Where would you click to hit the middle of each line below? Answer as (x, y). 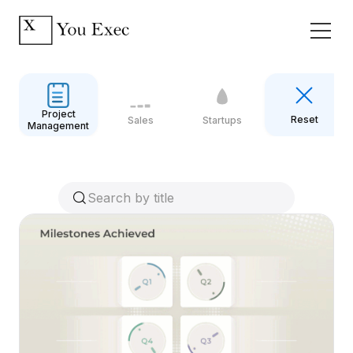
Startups (222, 120)
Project (58, 114)
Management (58, 126)
